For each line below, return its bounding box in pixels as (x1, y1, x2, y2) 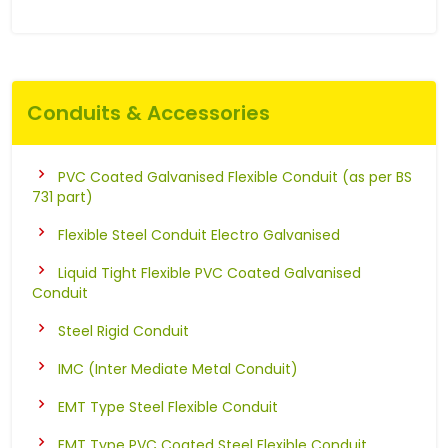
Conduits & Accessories (27, 98, 270, 127)
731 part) (32, 186, 93, 207)
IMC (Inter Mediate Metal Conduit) (58, 358, 298, 379)
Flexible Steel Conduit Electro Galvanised (58, 224, 340, 245)
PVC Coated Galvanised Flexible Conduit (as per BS (58, 166, 412, 187)
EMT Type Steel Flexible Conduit (58, 396, 278, 417)
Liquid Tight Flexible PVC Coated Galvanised (58, 262, 361, 283)
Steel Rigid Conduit (58, 320, 189, 341)
